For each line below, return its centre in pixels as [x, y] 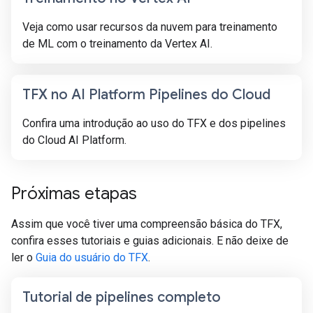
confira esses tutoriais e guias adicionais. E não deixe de [150, 241]
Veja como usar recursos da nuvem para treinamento [150, 27]
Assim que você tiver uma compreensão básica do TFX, [147, 224]
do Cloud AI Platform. [74, 140]
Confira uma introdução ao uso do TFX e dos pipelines [154, 123]
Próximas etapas [76, 194]
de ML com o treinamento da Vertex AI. [117, 44]
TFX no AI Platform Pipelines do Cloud [146, 95]
